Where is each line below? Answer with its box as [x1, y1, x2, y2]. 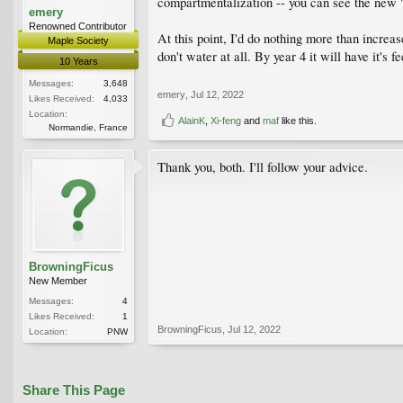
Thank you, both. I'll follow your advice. [157, 158, 368, 176]
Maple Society [48, 35, 109, 47]
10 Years [58, 56, 98, 67]
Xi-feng [210, 115, 241, 127]
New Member [29, 275, 87, 287]
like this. [279, 115, 317, 127]
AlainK [178, 115, 205, 127]
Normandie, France [49, 122, 128, 133]
